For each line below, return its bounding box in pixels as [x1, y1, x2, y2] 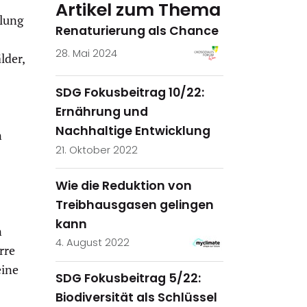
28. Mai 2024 [56, 46, 117, 60]
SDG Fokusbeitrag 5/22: [56, 270, 201, 287]
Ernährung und [56, 103, 148, 121]
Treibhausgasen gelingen [56, 196, 214, 213]
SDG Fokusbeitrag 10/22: [56, 84, 204, 101]
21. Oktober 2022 [56, 143, 138, 157]
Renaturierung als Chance [56, 22, 219, 39]
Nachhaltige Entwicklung [56, 123, 210, 140]
